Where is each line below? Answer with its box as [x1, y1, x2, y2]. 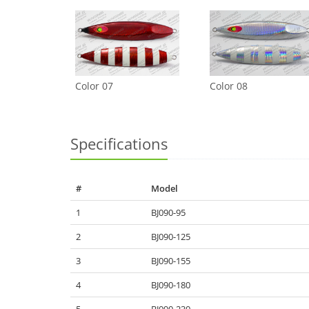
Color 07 [75, 79, 113, 93]
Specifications [70, 133, 168, 154]
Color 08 [210, 79, 248, 93]
